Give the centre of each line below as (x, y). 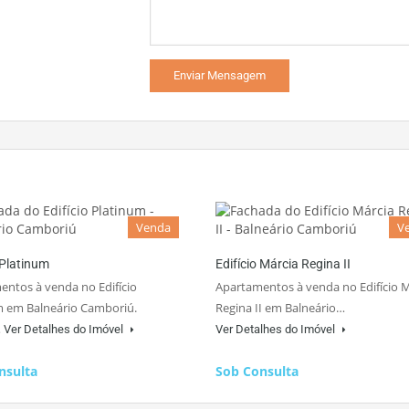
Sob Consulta (257, 372)
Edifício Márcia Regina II (283, 264)
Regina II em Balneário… (280, 308)
